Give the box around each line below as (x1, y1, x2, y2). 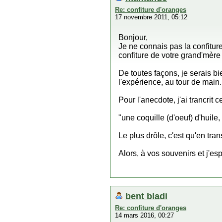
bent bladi (125, 191, 167, 201)
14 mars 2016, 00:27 (115, 212, 174, 219)
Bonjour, (118, 33, 148, 42)
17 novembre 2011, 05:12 (115, 13, 187, 21)
